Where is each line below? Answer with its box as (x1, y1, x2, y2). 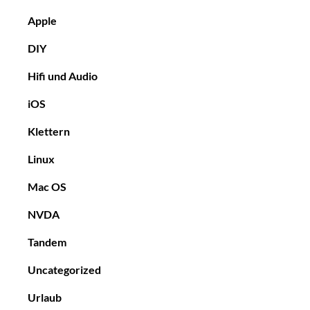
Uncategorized (28, 262, 101, 276)
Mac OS (28, 179, 66, 193)
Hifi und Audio (28, 69, 98, 82)
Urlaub (28, 290, 62, 304)
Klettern (28, 124, 70, 138)
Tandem (28, 235, 66, 248)
